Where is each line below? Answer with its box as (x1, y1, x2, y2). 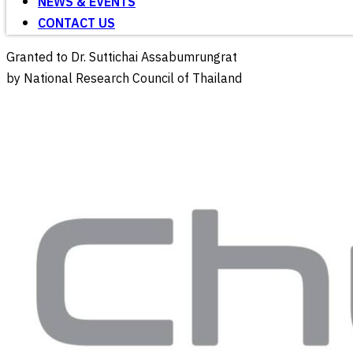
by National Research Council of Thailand (6, 69, 242, 90)
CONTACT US (38, 13, 115, 35)
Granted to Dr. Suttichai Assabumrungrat (6, 47, 237, 69)
